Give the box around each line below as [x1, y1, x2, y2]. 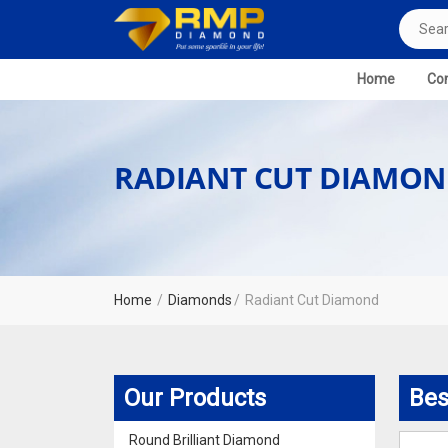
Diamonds [168, 291, 232, 308]
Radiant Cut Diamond [245, 291, 379, 308]
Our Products [124, 383, 266, 412]
